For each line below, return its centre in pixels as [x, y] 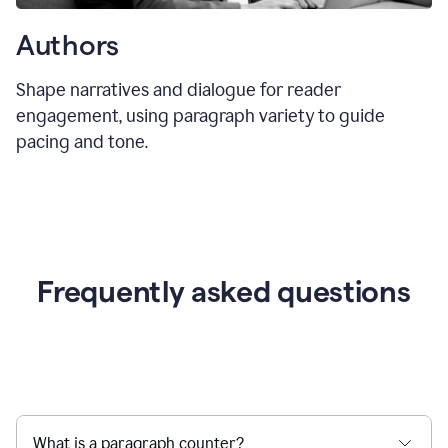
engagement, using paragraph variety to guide [200, 115]
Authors [68, 44]
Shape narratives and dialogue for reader [178, 89]
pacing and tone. [82, 141]
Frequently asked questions [224, 291]
